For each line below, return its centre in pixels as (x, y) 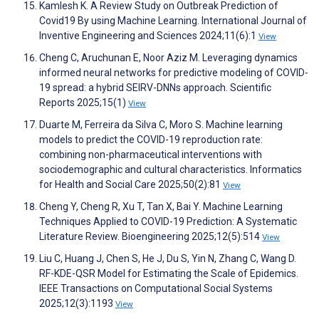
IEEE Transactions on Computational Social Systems (156, 289)
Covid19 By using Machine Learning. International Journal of (173, 21)
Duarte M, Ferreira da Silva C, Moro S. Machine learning (161, 125)
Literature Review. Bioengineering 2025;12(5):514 (151, 237)
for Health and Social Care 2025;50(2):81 (131, 185)
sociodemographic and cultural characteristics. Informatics (171, 170)
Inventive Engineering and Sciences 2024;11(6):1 (149, 36)
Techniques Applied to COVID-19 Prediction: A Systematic (168, 222)
